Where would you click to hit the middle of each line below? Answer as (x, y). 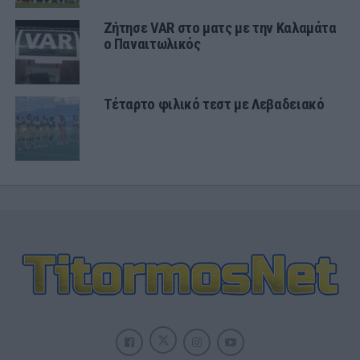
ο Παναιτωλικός (152, 43)
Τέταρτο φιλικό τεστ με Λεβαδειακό (214, 104)
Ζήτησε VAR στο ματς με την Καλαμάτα (220, 27)
